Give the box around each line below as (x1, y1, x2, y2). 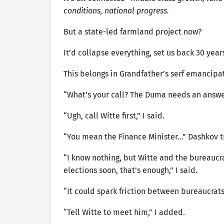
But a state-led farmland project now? (63, 26, 201, 36)
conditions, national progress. (63, 5, 169, 15)
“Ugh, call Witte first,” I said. (63, 110, 164, 120)
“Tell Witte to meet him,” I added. (63, 207, 185, 217)
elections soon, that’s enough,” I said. (63, 165, 197, 175)
